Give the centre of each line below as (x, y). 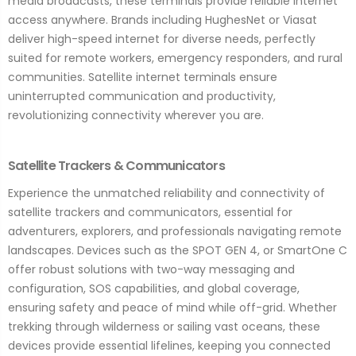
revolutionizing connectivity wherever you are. (136, 116)
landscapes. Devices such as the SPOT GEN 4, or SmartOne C (178, 251)
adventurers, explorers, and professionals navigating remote (175, 232)
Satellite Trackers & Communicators (116, 166)
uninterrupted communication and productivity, (142, 97)
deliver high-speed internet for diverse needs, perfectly (162, 39)
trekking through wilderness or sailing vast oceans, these (164, 327)
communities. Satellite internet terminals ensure (143, 77)
